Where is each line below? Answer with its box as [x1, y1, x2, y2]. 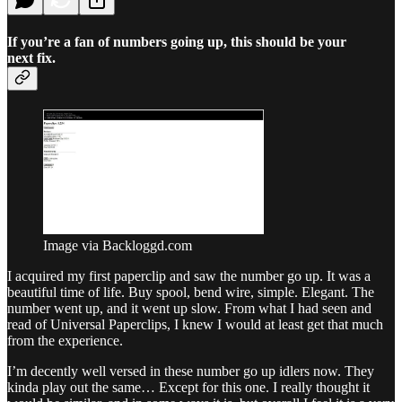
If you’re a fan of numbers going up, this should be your [7, 33, 346, 49]
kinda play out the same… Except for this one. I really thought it [7, 379, 370, 395]
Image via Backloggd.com [43, 237, 192, 253]
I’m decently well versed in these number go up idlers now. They [7, 363, 374, 379]
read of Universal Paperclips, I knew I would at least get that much [7, 316, 383, 332]
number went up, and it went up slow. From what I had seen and [7, 300, 371, 316]
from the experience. [7, 332, 123, 348]
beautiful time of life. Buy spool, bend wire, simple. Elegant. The [7, 284, 374, 300]
